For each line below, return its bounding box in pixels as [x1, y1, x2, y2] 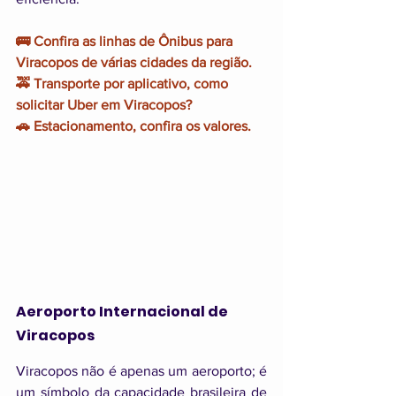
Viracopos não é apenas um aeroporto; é [16, 363, 267, 379]
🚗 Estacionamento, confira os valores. [16, 118, 251, 134]
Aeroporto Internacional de [16, 301, 231, 323]
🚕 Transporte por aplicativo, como [16, 76, 232, 92]
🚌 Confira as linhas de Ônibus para [16, 34, 236, 49]
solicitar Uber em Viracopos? [16, 97, 192, 113]
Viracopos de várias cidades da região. [16, 55, 252, 71]
